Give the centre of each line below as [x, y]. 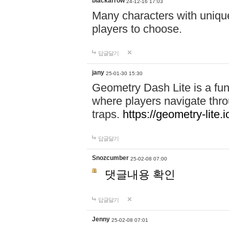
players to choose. [137, 29]
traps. [107, 114]
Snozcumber [110, 158]
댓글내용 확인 [140, 175]
